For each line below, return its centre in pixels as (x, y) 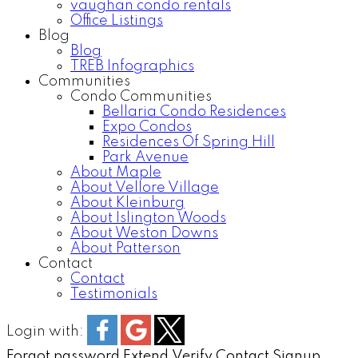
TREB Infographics (132, 67)
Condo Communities (141, 97)
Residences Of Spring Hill (189, 143)
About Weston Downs (144, 234)
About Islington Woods (148, 219)
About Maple (116, 173)
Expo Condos (147, 127)
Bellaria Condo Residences (194, 112)
